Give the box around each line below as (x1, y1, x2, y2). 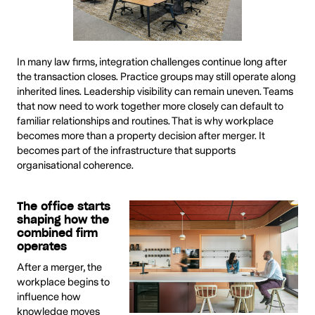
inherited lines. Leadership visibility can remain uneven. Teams (17, 84, 293, 98)
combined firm (17, 228, 98, 239)
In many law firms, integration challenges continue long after (17, 55, 287, 69)
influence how (17, 290, 81, 304)
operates (17, 241, 67, 252)
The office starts (17, 201, 110, 212)
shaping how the (17, 214, 109, 226)
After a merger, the (17, 261, 102, 275)
